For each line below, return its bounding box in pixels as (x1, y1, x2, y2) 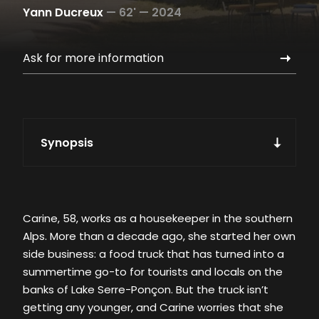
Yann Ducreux (23, 4, 103, 21)
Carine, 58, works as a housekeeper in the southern (23, 211, 293, 226)
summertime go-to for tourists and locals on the (23, 264, 283, 280)
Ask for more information (23, 50, 164, 67)
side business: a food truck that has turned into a (23, 246, 284, 262)
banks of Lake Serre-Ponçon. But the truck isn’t (23, 282, 268, 298)
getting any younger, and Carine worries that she (23, 300, 283, 315)
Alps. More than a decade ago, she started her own (23, 229, 296, 244)
